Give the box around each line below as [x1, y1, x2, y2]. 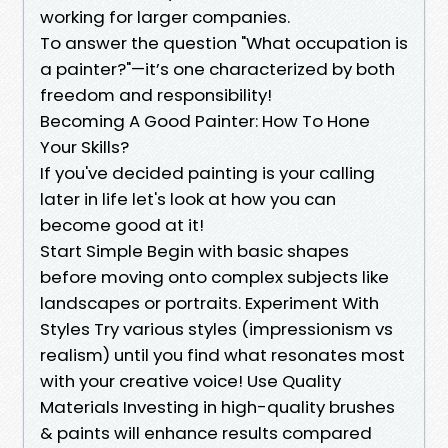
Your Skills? [40, 134, 129, 159]
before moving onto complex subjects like [40, 264, 389, 289]
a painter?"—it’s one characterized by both [40, 56, 395, 81]
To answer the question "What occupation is [40, 30, 408, 55]
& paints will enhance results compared [40, 420, 372, 445]
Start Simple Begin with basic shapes [40, 238, 349, 263]
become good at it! [40, 212, 204, 237]
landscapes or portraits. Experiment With [40, 290, 379, 315]
